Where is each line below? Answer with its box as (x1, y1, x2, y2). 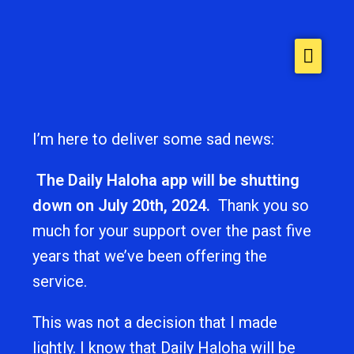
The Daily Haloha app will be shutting (36, 171, 300, 190)
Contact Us (145, 156, 208, 171)
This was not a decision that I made (32, 313, 278, 332)
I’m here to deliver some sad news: (32, 130, 275, 149)
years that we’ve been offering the (32, 247, 268, 265)
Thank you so (214, 196, 310, 215)
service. (32, 272, 88, 291)
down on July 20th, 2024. (32, 196, 215, 215)
